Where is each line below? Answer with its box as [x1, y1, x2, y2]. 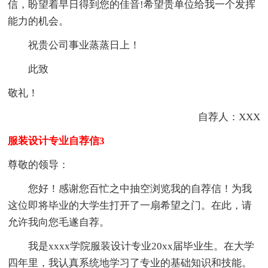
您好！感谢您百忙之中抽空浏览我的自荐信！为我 [8, 182, 252, 194]
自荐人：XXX [197, 111, 260, 123]
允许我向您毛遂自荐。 [8, 216, 110, 228]
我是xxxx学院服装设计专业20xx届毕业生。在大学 [8, 240, 255, 252]
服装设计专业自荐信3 [8, 135, 105, 147]
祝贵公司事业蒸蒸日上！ [8, 39, 141, 51]
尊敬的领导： [8, 159, 69, 170]
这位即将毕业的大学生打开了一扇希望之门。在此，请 [8, 199, 252, 211]
